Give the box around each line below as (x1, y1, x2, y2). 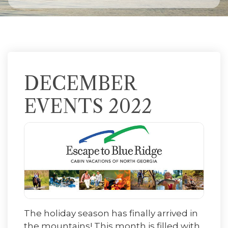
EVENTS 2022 (24, 95, 152, 118)
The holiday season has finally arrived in (24, 208, 198, 218)
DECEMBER (24, 72, 135, 95)
